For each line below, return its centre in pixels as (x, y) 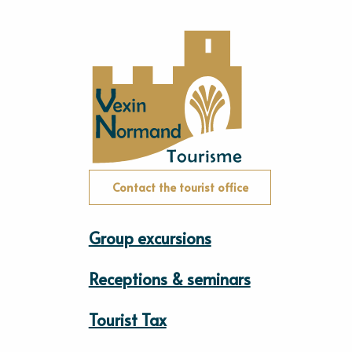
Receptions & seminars (169, 279)
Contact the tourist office (180, 187)
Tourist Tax (127, 319)
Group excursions (150, 238)
